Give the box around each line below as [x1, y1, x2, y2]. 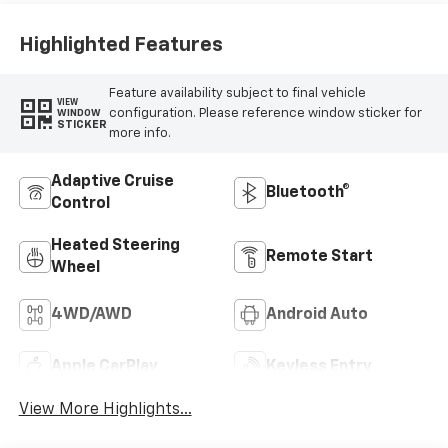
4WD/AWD [50, 307, 132, 324]
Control [50, 196, 110, 213]
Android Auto [266, 307, 368, 324]
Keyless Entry [266, 359, 372, 376]
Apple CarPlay [50, 359, 158, 376]
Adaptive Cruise [50, 174, 174, 191]
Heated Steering [50, 238, 180, 255]
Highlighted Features [18, 34, 223, 55]
